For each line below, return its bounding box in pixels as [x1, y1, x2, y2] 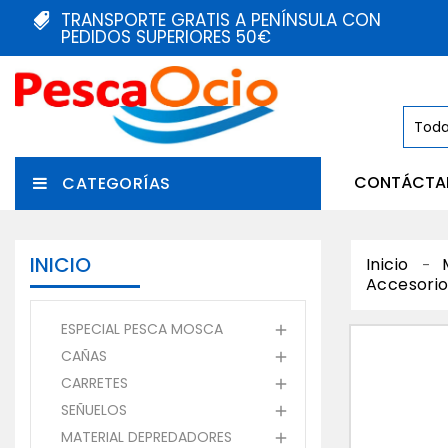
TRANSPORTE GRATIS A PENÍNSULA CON [61, 8, 381, 32]
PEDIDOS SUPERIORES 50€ [61, 25, 276, 49]
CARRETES [61, 373, 128, 394]
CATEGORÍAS [62, 172, 171, 196]
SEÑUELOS [61, 400, 127, 421]
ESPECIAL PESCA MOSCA [61, 319, 223, 340]
